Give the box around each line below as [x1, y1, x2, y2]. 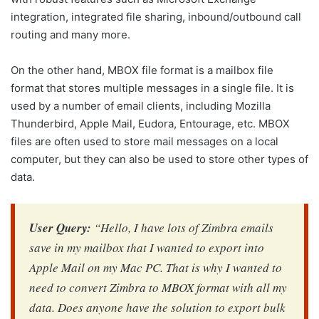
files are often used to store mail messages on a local [11, 135, 278, 148]
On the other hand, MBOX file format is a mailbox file [11, 63, 273, 77]
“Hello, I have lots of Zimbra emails [91, 219, 273, 236]
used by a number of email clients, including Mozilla [11, 99, 271, 113]
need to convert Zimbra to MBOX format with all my [29, 279, 287, 296]
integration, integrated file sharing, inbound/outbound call [11, 10, 301, 23]
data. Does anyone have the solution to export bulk [29, 299, 286, 315]
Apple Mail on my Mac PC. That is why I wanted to [29, 259, 282, 276]
